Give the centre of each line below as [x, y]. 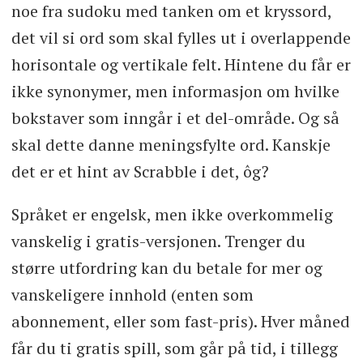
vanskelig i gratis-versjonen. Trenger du [158, 241]
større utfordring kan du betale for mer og [167, 267]
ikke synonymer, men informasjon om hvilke [175, 91]
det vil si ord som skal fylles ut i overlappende [181, 37]
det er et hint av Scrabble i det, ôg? [140, 171]
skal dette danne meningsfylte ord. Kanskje [171, 144]
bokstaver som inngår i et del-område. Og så [175, 117]
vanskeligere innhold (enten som [132, 294]
